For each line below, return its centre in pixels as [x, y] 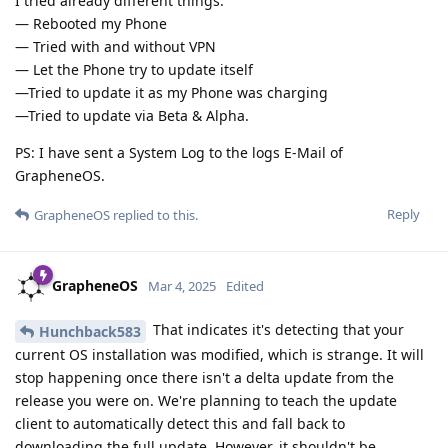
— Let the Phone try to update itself [134, 69]
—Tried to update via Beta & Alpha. [132, 115]
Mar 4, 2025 [182, 285]
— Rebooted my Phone [91, 23]
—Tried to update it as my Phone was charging [171, 92]
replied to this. [154, 214]
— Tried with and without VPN [115, 46]
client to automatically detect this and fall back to [180, 423]
